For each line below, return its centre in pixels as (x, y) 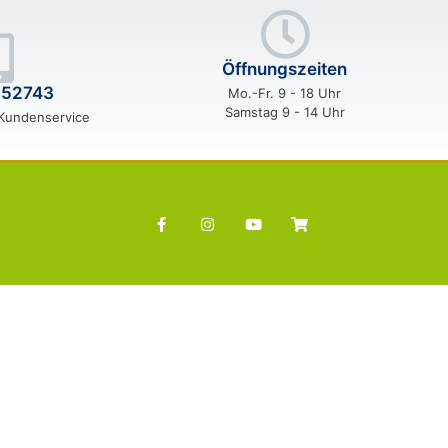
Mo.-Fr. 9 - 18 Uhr (285, 93)
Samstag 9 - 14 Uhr (284, 112)
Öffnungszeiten (285, 69)
